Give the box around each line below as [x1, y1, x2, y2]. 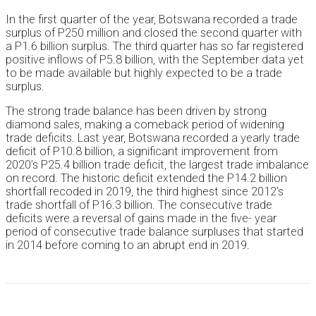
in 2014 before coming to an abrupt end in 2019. [6, 238, 250, 253]
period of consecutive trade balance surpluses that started [6, 225, 303, 239]
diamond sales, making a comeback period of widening [6, 118, 284, 132]
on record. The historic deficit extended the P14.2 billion [6, 171, 287, 186]
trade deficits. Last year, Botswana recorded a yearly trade [6, 131, 300, 145]
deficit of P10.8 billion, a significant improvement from [6, 145, 278, 159]
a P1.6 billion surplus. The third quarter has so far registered [6, 39, 303, 54]
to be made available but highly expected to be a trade [6, 66, 282, 80]
